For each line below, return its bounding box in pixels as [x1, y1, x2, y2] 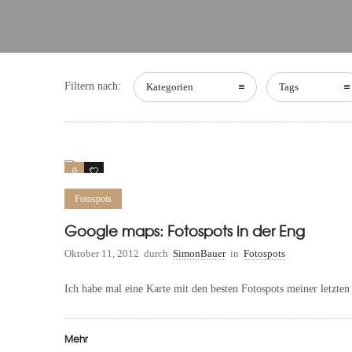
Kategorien [146, 81, 193, 93]
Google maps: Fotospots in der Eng [64, 220, 305, 241]
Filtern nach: [64, 80, 121, 92]
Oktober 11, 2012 [64, 247, 139, 259]
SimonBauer [173, 247, 225, 259]
